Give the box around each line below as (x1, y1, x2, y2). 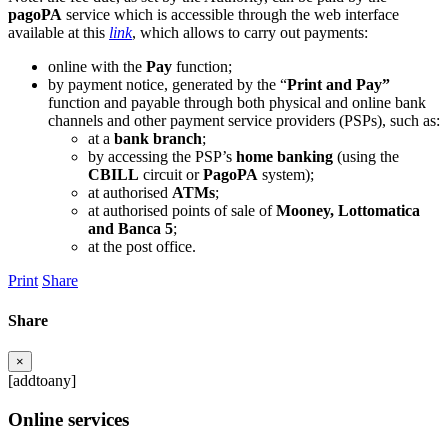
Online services (8, 408, 129, 430)
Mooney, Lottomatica (276, 202, 420, 220)
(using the (333, 148, 399, 166)
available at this (8, 24, 109, 42)
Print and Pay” (287, 76, 390, 94)
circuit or (139, 166, 203, 184)
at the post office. (88, 238, 196, 256)
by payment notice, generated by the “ (48, 76, 287, 94)
